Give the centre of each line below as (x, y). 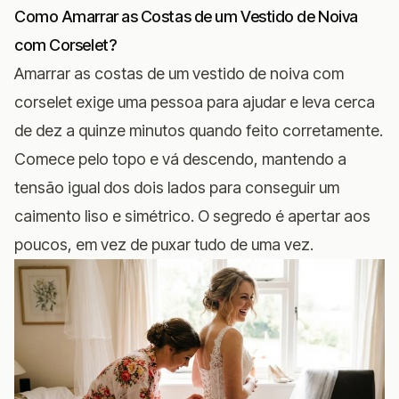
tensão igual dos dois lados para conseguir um (177, 187)
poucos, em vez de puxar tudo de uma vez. (164, 244)
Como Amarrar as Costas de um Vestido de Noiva (186, 16)
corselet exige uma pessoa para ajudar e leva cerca (195, 102)
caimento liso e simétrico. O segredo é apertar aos (192, 216)
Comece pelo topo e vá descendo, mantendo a (180, 159)
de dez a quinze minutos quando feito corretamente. (199, 130)
